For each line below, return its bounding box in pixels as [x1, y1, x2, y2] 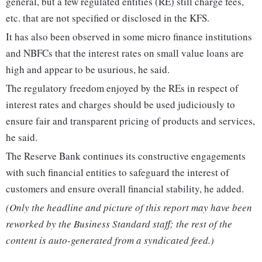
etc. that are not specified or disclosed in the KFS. [6, 11, 209, 25]
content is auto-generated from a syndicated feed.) [6, 233, 214, 247]
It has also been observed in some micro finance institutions [6, 30, 252, 44]
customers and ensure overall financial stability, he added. [6, 182, 244, 196]
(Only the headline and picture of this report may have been [6, 201, 252, 215]
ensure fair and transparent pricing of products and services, [6, 114, 255, 128]
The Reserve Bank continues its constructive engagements [6, 149, 246, 163]
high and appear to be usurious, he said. [6, 63, 170, 77]
